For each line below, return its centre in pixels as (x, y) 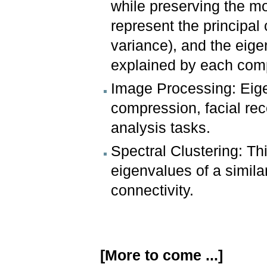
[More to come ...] (162, 256)
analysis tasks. (161, 128)
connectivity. (153, 191)
